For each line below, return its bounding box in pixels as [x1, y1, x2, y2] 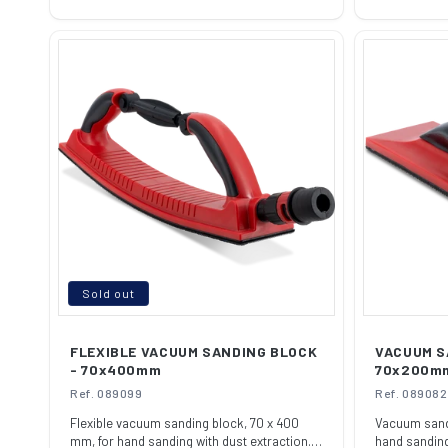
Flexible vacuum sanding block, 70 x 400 [70, 415, 299, 431]
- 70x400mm [70, 361, 162, 378]
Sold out [82, 286, 135, 300]
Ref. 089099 [70, 386, 143, 400]
